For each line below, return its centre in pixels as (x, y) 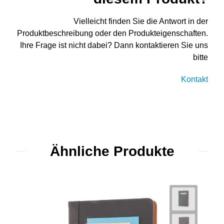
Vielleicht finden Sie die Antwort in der (141, 21)
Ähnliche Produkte (112, 151)
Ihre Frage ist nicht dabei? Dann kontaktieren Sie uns (114, 45)
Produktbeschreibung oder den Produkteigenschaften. (112, 33)
